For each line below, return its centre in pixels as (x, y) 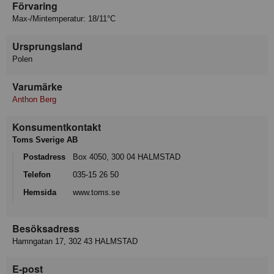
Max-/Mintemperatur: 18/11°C (64, 19)
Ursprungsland (47, 46)
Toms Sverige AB (45, 140)
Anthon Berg (34, 100)
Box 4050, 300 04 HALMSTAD (127, 157)
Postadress (44, 157)
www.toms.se (96, 192)
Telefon (37, 175)
